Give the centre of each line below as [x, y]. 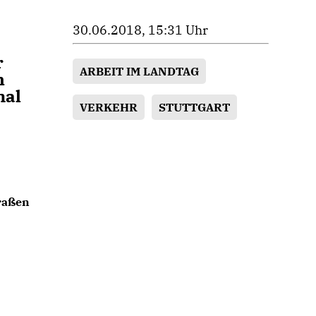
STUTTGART [195, 107]
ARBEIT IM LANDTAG [140, 71]
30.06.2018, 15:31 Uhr [141, 30]
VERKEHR [109, 107]
